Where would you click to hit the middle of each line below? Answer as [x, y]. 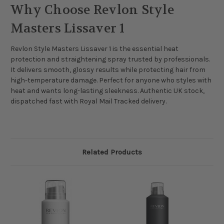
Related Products [112, 152]
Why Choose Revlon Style [92, 10]
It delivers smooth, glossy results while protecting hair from [108, 70]
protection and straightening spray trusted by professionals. [110, 59]
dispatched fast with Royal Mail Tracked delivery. [88, 101]
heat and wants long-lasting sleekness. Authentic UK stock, [107, 91]
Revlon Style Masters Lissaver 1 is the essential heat [94, 49]
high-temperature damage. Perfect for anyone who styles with [111, 80]
